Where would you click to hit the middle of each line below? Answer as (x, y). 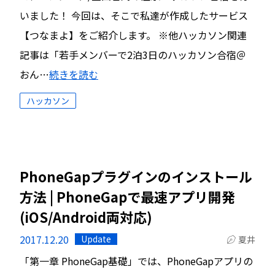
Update (96, 239)
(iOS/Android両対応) (86, 217)
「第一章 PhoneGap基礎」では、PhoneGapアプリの (136, 261)
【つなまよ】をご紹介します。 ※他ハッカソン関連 (133, 35)
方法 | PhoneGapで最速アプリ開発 (127, 196)
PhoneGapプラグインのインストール (136, 176)
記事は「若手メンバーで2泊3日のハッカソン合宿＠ (133, 55)
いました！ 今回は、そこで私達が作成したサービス (134, 15)
